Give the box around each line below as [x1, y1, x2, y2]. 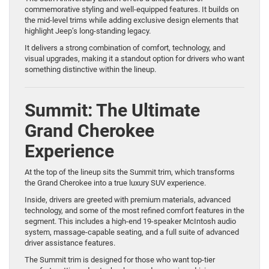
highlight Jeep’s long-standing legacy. [25, 26, 151, 36]
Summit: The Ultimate [25, 100, 200, 121]
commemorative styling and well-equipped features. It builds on [25, 5, 239, 14]
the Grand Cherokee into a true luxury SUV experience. [25, 178, 206, 188]
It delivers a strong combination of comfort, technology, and [25, 43, 225, 53]
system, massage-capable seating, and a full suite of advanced [25, 228, 239, 237]
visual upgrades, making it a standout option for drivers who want [25, 54, 244, 64]
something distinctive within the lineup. [25, 65, 156, 74]
